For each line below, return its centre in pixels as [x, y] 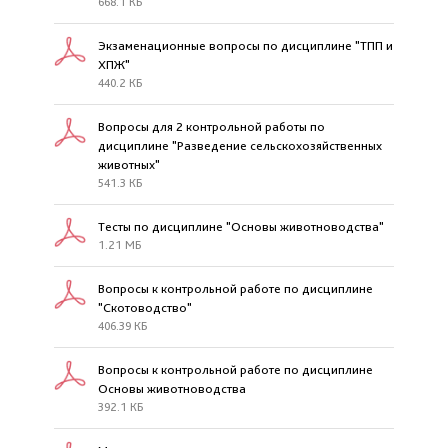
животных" [129, 164]
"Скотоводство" [145, 307]
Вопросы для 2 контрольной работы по [211, 126]
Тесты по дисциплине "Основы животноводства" [241, 226]
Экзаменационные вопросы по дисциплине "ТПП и [245, 45]
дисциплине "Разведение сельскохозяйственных [240, 145]
